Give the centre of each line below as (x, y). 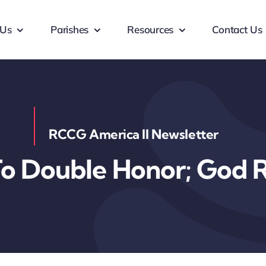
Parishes (70, 29)
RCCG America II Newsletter (134, 134)
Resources (151, 29)
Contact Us (237, 29)
